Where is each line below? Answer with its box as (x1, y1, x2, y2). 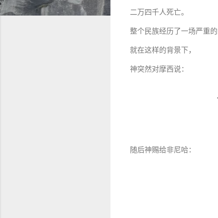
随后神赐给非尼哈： (130, 145, 196, 155)
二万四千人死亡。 (130, 8, 188, 17)
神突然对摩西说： (130, 65, 188, 74)
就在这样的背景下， (130, 46, 196, 55)
